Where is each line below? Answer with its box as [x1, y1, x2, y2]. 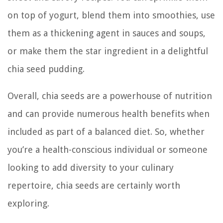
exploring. [7, 198, 49, 209]
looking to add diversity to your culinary [7, 162, 174, 173]
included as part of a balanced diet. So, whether [7, 126, 205, 137]
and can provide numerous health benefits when [7, 108, 210, 119]
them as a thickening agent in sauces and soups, [7, 27, 206, 38]
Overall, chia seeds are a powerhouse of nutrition [7, 90, 212, 101]
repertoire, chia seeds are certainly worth [7, 180, 180, 191]
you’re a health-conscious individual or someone [7, 144, 208, 155]
